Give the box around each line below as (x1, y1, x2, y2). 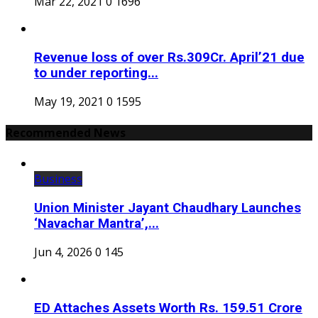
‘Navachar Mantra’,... (34, 215, 159, 231)
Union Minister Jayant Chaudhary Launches (34, 199, 301, 216)
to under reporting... (34, 65, 158, 81)
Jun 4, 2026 (34, 244, 92, 261)
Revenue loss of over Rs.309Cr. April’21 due (34, 49, 305, 65)
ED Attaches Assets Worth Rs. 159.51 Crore (34, 300, 302, 316)
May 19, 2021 (34, 94, 104, 110)
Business (34, 170, 82, 187)
